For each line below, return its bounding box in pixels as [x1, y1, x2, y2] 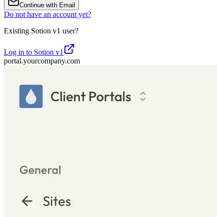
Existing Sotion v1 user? [4, 26, 78, 35]
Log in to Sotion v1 [4, 47, 63, 56]
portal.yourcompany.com [4, 56, 80, 65]
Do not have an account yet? [4, 10, 91, 18]
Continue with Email [19, 1, 75, 9]
